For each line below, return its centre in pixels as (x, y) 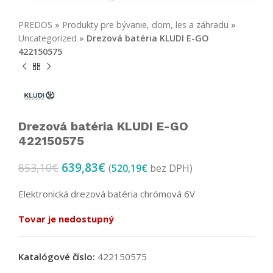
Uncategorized (48, 38)
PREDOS (35, 24)
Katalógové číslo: (58, 256)
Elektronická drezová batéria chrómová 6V (107, 193)
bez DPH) (170, 168)
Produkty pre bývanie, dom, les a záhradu (145, 24)
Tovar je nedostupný (66, 218)
